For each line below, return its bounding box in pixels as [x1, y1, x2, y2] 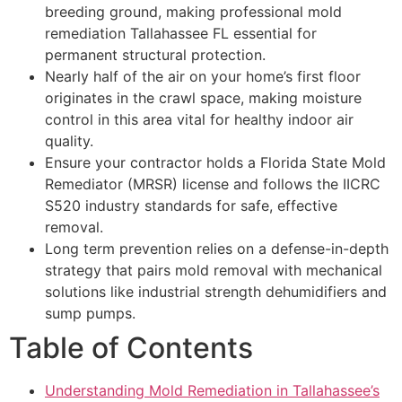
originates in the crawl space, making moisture [45, 88, 362, 107]
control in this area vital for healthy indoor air [45, 109, 354, 128]
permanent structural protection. [45, 45, 266, 64]
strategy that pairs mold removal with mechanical [45, 260, 382, 279]
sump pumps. [45, 303, 135, 322]
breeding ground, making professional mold [45, 2, 342, 21]
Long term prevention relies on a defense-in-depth [45, 239, 389, 258]
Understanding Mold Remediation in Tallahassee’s [45, 380, 380, 399]
